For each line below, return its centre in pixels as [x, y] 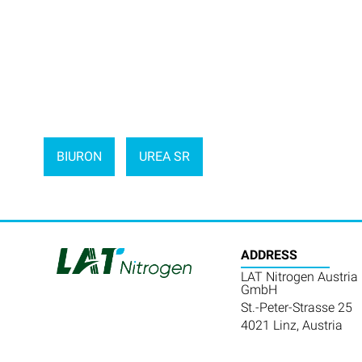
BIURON [79, 156]
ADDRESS [269, 255]
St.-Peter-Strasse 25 [296, 308]
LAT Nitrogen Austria [299, 277]
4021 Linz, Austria [291, 326]
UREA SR [165, 156]
